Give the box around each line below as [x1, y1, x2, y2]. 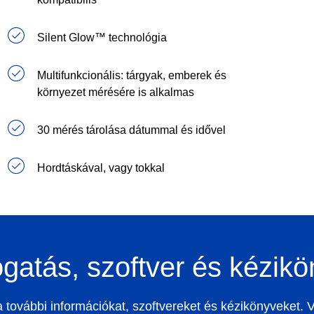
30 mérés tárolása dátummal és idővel [37, 124, 226, 137]
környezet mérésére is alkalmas [37, 86, 195, 99]
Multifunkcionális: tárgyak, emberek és [37, 69, 227, 82]
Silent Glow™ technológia [37, 32, 168, 44]
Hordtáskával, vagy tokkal [37, 162, 165, 175]
